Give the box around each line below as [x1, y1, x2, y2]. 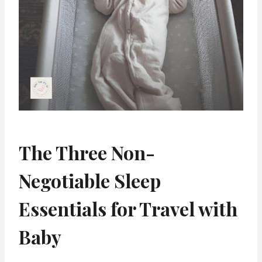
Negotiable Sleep [19, 167, 161, 193]
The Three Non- [19, 139, 155, 165]
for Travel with [106, 195, 237, 221]
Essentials [19, 195, 106, 221]
